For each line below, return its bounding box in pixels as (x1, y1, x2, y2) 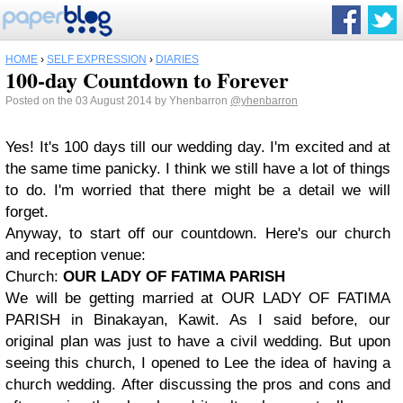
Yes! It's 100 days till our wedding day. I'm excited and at (5, 139, 390, 156)
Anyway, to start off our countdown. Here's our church (5, 225, 390, 242)
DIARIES (156, 53, 199, 66)
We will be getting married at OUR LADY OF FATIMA (5, 290, 390, 307)
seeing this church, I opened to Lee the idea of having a (5, 354, 390, 372)
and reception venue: (5, 246, 146, 264)
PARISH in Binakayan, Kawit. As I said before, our (5, 311, 390, 328)
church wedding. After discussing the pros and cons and (5, 376, 390, 393)
